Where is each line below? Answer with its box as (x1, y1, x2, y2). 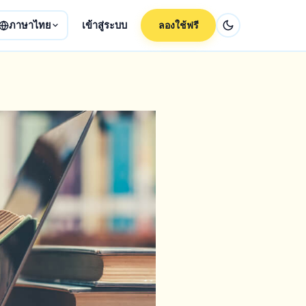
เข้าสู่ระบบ (82, 19, 127, 31)
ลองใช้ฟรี (158, 19, 199, 31)
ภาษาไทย (8, 19, 51, 31)
